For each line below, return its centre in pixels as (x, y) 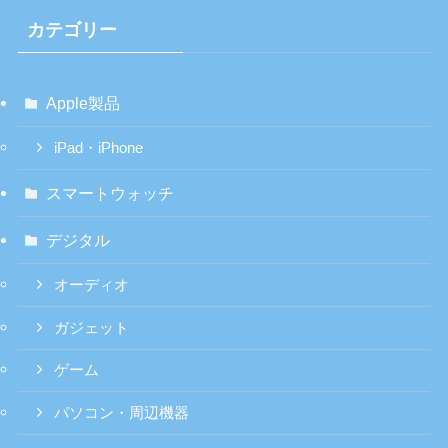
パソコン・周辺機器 (122, 413)
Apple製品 (83, 102)
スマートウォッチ (110, 192)
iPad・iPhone (99, 147)
